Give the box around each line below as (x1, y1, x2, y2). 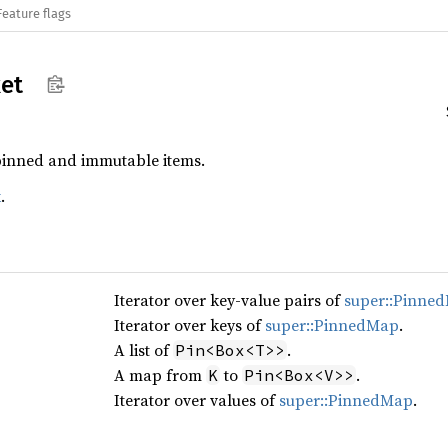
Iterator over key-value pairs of (113, 289, 344, 311)
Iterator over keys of (113, 314, 265, 336)
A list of (113, 339, 173, 361)
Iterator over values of (113, 389, 279, 411)
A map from (113, 364, 206, 386)
